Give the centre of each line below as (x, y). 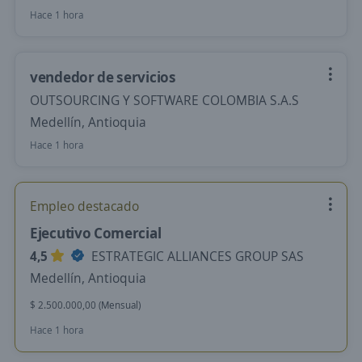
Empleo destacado (84, 206)
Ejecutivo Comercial (96, 233)
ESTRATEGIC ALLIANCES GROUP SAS (196, 256)
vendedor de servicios (103, 77)
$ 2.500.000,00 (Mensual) (85, 305)
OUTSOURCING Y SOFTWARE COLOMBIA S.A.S (164, 100)
